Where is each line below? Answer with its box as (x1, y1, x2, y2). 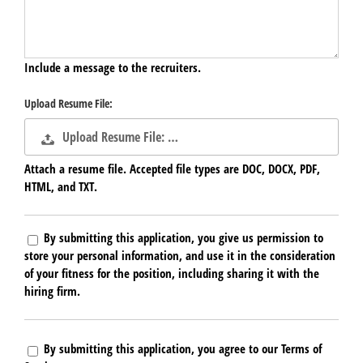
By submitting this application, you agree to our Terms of (44, 340, 322, 357)
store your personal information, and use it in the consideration (24, 246, 335, 263)
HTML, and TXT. (24, 177, 97, 194)
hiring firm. (24, 282, 80, 299)
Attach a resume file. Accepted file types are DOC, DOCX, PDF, (24, 160, 320, 177)
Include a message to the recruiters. (24, 58, 201, 75)
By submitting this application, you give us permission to (44, 228, 323, 246)
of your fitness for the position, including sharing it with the (24, 264, 319, 281)
